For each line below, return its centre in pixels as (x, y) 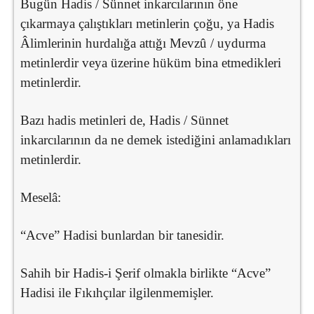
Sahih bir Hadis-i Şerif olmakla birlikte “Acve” (145, 273)
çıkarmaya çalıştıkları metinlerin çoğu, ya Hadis (147, 23)
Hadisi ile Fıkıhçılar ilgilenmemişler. (117, 292)
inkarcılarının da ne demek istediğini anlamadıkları (156, 139)
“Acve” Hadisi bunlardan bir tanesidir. (122, 235)
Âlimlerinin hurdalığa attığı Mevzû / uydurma (143, 43)
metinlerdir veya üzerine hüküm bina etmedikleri (151, 62)
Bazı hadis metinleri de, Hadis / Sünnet (124, 120)
